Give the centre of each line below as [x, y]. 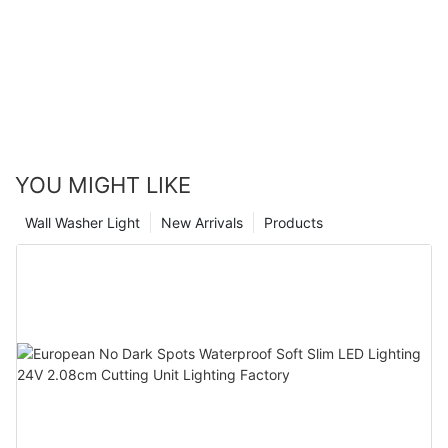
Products [293, 222]
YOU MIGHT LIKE [103, 184]
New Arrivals [202, 222]
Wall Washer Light [82, 222]
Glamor [45, 14]
